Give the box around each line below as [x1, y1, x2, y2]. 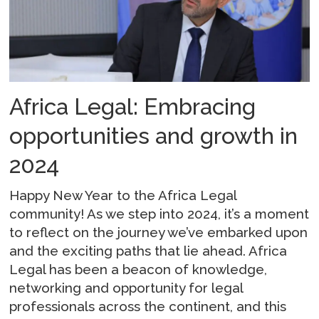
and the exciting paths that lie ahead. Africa [9, 242, 288, 258]
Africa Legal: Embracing [9, 93, 256, 120]
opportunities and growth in [9, 122, 298, 150]
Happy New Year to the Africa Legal [9, 187, 237, 203]
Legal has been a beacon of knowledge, [9, 261, 268, 277]
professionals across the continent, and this [9, 298, 287, 314]
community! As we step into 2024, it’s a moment [9, 205, 310, 221]
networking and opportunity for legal [9, 279, 244, 296]
